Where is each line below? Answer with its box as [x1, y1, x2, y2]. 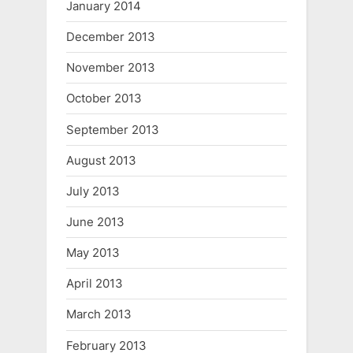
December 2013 [66, 29, 155, 45]
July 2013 [66, 183, 120, 199]
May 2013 [66, 245, 120, 261]
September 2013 [66, 121, 159, 137]
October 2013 [66, 91, 142, 106]
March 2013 [66, 307, 132, 322]
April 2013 [66, 276, 123, 292]
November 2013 [66, 60, 155, 76]
